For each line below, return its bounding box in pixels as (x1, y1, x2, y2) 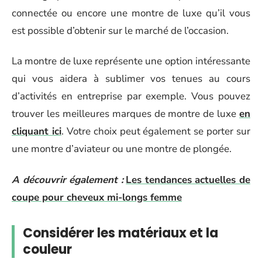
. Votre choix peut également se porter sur (61, 125, 250, 138)
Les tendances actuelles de (126, 173, 251, 187)
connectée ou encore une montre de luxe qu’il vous (12, 6, 250, 20)
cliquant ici (12, 125, 61, 138)
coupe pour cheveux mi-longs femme (12, 190, 182, 204)
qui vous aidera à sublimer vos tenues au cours (12, 72, 250, 85)
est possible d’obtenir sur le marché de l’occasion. (12, 23, 229, 37)
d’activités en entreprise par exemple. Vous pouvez (12, 89, 250, 103)
